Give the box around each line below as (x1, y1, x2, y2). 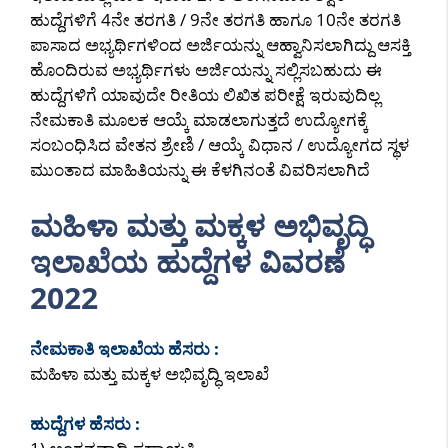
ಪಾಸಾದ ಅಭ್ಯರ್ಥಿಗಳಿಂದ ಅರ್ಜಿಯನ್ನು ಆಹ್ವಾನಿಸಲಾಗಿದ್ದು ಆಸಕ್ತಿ (30, 33, 411, 56)
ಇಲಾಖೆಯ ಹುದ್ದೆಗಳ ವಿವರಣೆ (30, 240, 345, 282)
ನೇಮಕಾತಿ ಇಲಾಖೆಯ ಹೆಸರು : (30, 336, 219, 360)
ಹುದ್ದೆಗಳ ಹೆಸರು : (30, 412, 140, 435)
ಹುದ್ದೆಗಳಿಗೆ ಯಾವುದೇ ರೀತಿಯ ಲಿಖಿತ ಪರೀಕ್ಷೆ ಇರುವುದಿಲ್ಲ (30, 83, 380, 106)
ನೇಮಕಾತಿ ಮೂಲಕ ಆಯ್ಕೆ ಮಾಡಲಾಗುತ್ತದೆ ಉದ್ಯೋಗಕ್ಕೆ (30, 108, 368, 131)
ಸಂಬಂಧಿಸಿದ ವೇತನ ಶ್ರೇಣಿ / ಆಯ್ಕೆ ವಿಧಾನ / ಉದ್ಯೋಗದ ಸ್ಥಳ (30, 133, 409, 156)
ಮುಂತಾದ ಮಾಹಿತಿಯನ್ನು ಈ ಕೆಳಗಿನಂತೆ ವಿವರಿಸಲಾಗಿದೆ (30, 158, 370, 181)
